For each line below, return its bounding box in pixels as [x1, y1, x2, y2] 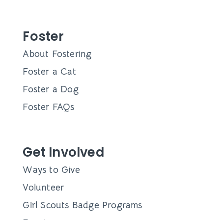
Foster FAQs [23, 100, 75, 113]
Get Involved [23, 143, 104, 162]
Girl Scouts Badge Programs [23, 199, 142, 212]
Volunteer [23, 181, 64, 194]
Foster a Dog [23, 82, 79, 95]
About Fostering [23, 47, 92, 60]
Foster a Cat [23, 65, 76, 78]
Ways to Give [23, 164, 80, 176]
